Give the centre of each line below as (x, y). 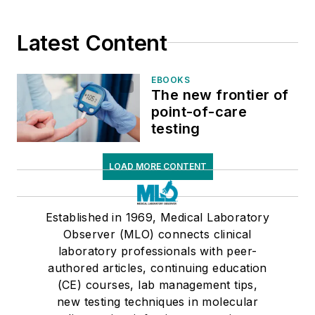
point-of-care (199, 111)
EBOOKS (171, 79)
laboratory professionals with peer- (157, 251)
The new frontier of (220, 95)
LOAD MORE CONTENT (157, 166)
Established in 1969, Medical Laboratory (157, 217)
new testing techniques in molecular (157, 301)
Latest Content (92, 43)
